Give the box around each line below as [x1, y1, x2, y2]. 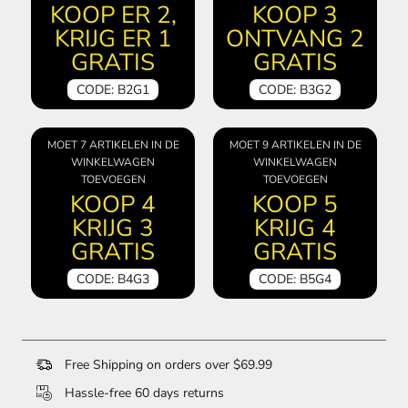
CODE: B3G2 [259, 80, 331, 98]
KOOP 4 [70, 188, 156, 220]
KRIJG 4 [254, 211, 336, 244]
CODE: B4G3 [76, 270, 149, 288]
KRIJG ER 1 [54, 22, 172, 55]
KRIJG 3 [72, 211, 154, 244]
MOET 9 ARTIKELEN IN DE [229, 137, 362, 152]
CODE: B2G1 [76, 80, 149, 98]
